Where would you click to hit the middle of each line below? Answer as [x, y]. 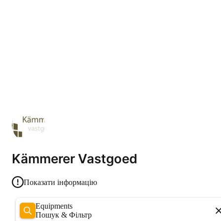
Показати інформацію [60, 182]
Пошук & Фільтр [64, 215]
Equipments [56, 206]
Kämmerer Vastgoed [74, 159]
